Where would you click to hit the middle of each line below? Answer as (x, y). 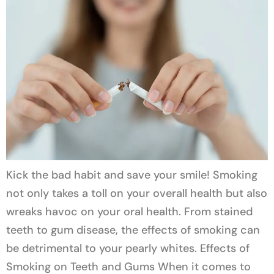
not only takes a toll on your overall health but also (137, 194)
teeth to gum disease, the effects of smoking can (133, 230)
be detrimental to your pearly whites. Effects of (128, 249)
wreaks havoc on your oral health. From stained (129, 212)
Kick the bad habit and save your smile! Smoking (132, 175)
